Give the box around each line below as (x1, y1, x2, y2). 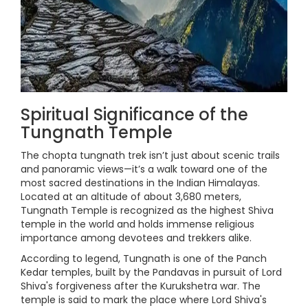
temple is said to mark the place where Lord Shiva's (21, 293, 267, 307)
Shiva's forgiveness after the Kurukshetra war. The (21, 279, 261, 293)
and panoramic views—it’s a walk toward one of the (21, 162, 267, 176)
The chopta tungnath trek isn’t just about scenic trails (21, 148, 280, 162)
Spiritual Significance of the (21, 103, 248, 126)
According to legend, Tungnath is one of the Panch (21, 252, 267, 265)
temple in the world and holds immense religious (21, 217, 254, 231)
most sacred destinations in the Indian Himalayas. (21, 176, 260, 190)
